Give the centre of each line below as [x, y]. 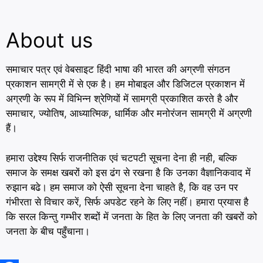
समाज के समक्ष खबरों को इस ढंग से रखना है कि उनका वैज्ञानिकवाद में [128, 172]
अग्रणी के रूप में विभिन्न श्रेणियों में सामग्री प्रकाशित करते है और [122, 99]
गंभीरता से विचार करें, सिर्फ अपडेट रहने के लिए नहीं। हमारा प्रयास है [127, 202]
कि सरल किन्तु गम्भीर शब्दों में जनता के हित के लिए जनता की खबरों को [131, 216]
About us [49, 40]
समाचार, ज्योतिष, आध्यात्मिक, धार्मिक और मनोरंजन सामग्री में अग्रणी [129, 113]
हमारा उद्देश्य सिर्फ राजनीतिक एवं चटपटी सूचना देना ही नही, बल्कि [122, 158]
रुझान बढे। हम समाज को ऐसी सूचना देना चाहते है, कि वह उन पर [122, 187]
